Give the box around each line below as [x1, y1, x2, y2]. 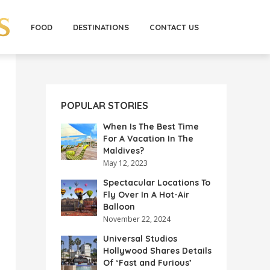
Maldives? [103, 145, 144, 156]
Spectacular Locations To [103, 177, 210, 188]
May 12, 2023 [103, 158, 148, 168]
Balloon [103, 201, 135, 212]
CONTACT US [149, 22, 199, 32]
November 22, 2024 [103, 214, 171, 224]
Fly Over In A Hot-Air [103, 189, 189, 200]
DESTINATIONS [72, 22, 129, 32]
